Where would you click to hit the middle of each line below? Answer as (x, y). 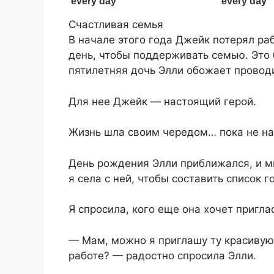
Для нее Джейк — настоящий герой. (162, 101)
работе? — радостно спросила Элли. (162, 255)
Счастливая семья (116, 25)
